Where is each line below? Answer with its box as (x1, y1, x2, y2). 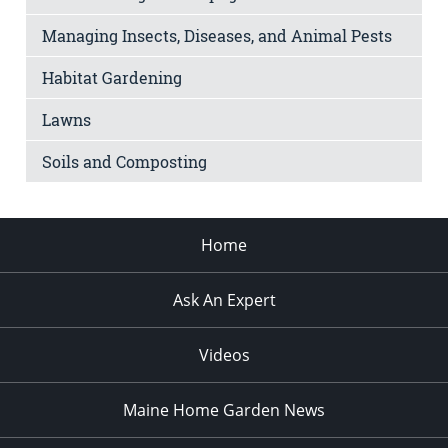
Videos (198, 343, 250, 366)
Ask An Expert (172, 288, 276, 311)
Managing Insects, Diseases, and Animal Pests (42, 24, 392, 46)
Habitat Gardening (42, 66, 182, 88)
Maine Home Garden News (123, 398, 325, 421)
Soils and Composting (42, 150, 207, 172)
